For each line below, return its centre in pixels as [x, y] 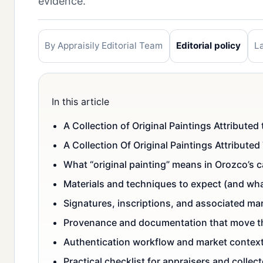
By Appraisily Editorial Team [104, 46]
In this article [80, 102]
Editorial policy [209, 46]
